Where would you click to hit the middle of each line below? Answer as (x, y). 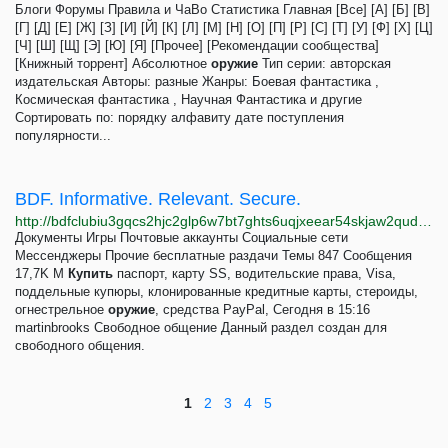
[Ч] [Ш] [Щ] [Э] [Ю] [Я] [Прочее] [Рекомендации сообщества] (205, 45)
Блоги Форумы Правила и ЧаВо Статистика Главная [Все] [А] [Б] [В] (222, 9)
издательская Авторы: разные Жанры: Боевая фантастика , (197, 81)
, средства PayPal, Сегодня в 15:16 (262, 309)
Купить (90, 273)
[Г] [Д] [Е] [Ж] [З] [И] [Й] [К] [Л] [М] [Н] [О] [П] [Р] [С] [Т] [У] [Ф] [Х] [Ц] (224, 27)
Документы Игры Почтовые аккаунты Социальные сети (181, 237)
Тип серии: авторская (324, 63)
